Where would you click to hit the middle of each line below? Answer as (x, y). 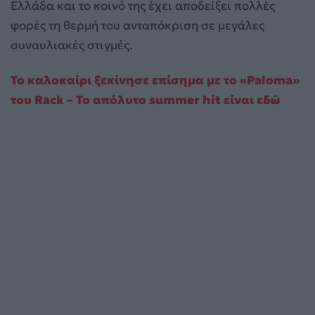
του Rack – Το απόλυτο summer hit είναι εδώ (146, 99)
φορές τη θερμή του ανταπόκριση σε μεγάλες (137, 25)
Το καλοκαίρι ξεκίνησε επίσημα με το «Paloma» (155, 80)
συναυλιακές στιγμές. (72, 45)
